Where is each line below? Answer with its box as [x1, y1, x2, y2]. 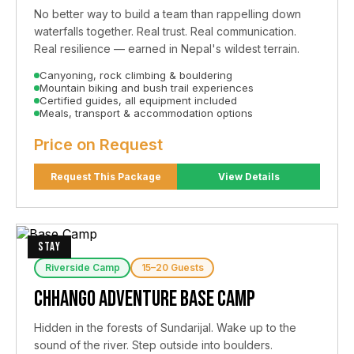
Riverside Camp [44, 262, 120, 274]
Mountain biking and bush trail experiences [40, 81, 254, 95]
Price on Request [34, 135, 163, 155]
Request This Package [117, 171, 161, 183]
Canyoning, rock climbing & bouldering [40, 69, 232, 82]
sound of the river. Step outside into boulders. [34, 337, 273, 352]
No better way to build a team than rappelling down [34, 7, 301, 21]
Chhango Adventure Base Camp [34, 285, 255, 312]
